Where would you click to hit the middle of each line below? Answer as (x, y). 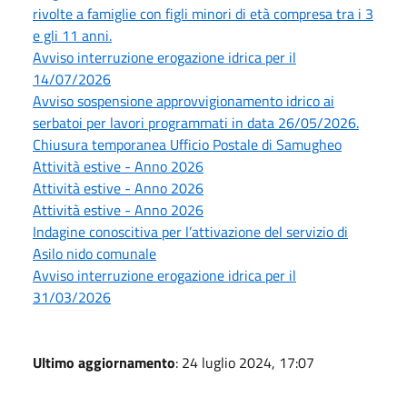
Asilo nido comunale (94, 253)
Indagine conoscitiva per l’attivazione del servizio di (190, 231)
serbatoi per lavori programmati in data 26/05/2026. (196, 122)
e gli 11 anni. (72, 35)
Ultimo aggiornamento (104, 362)
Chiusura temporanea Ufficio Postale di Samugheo (187, 144)
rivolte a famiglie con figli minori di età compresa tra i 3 (203, 13)
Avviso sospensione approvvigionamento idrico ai (184, 100)
